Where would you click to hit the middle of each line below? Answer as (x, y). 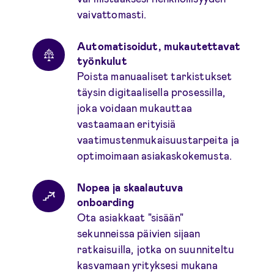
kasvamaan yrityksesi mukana (147, 265)
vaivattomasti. (112, 14)
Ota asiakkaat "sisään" (130, 217)
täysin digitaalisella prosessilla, (151, 92)
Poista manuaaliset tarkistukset (155, 76)
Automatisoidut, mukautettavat (159, 46)
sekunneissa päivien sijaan (139, 233)
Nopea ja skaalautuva (130, 187)
